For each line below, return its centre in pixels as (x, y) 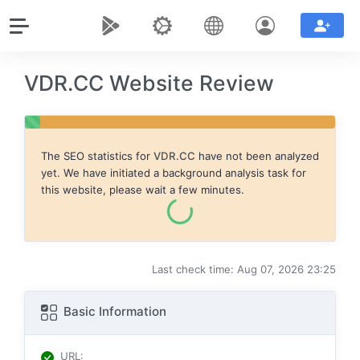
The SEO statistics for (97, 156)
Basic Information (113, 312)
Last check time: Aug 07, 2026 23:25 (244, 270)
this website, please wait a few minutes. (143, 190)
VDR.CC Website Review (149, 83)
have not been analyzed (257, 156)
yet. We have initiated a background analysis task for (174, 173)
